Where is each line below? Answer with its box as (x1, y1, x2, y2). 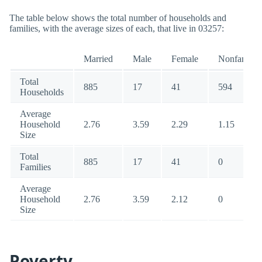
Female (171, 54, 198, 64)
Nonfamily (218, 54, 258, 64)
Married (84, 54, 113, 64)
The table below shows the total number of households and (9, 13, 226, 23)
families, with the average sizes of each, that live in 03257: (9, 23, 224, 33)
